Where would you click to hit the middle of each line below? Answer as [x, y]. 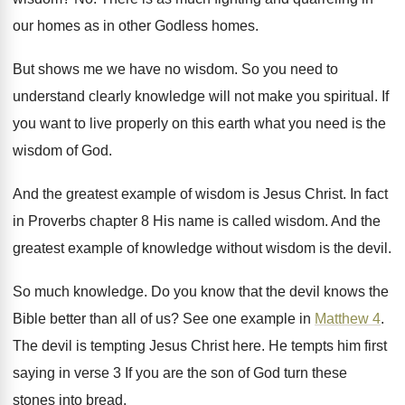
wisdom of [45, 151]
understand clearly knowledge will [122, 97]
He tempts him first [328, 346]
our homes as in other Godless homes [134, 26]
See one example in [249, 319]
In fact [369, 194]
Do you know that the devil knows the [270, 292]
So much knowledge [78, 292]
